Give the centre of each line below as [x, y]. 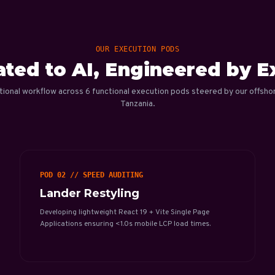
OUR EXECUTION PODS [137, 49]
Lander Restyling [90, 193]
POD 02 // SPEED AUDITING [91, 175]
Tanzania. [137, 104]
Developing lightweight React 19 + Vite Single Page [125, 212]
